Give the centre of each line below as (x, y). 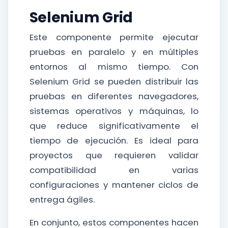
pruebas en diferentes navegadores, (114, 96)
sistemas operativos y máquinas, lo (114, 111)
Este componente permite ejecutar (114, 37)
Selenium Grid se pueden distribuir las (114, 81)
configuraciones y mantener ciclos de (114, 185)
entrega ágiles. (62, 199)
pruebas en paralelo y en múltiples (114, 52)
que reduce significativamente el (114, 126)
